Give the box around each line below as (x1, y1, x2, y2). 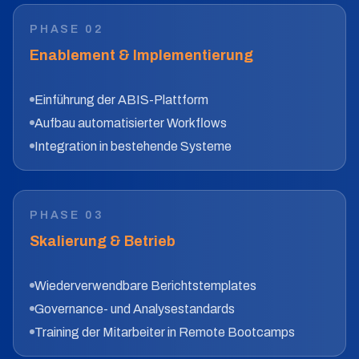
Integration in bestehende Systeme (34, 139, 232, 154)
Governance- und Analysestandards (34, 302, 235, 317)
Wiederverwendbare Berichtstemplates (34, 279, 256, 293)
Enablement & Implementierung (30, 47, 253, 64)
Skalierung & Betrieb (30, 233, 175, 250)
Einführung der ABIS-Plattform (34, 93, 208, 107)
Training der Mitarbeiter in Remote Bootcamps (34, 325, 295, 340)
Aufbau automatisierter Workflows (34, 116, 227, 131)
